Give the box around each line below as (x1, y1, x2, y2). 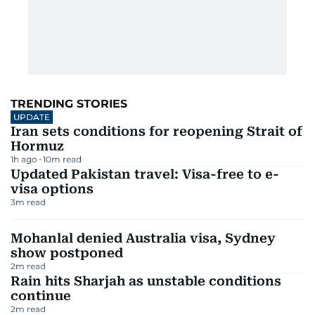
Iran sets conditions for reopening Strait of (11, 124, 302, 139)
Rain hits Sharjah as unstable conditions (11, 274, 281, 288)
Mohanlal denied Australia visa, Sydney (11, 231, 276, 245)
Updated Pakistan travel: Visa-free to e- (11, 167, 279, 181)
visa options (11, 181, 94, 196)
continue (11, 288, 71, 303)
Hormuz (11, 139, 64, 153)
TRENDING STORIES (11, 97, 127, 110)
